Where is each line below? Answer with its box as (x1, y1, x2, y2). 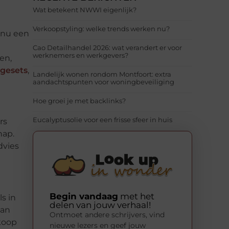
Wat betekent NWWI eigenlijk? (33, 6, 136, 14)
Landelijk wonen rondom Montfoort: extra (33, 70, 171, 79)
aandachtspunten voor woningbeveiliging (33, 78, 174, 86)
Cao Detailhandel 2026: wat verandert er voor (33, 43, 182, 52)
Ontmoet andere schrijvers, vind (50, 210, 165, 219)
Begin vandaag (50, 191, 118, 201)
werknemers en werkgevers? (33, 51, 128, 60)
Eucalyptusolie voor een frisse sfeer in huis (33, 116, 172, 124)
